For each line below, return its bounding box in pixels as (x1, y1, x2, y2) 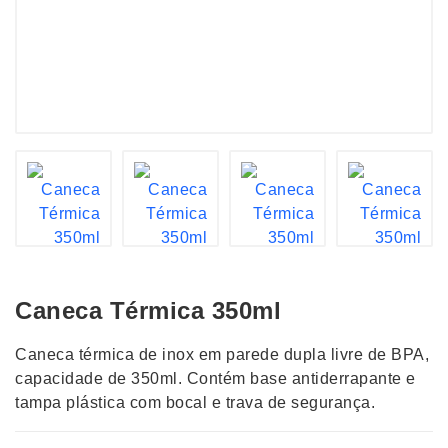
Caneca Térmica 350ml (15, 297, 281, 324)
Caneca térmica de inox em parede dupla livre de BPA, (15, 346, 429, 363)
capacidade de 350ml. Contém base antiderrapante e (15, 370, 416, 387)
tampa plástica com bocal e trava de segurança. (15, 394, 375, 411)
